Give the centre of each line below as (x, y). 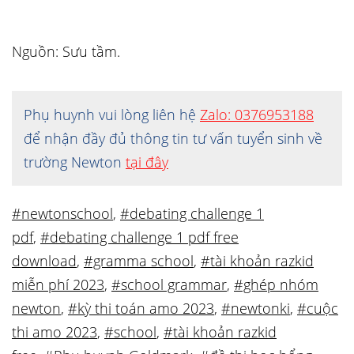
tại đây (147, 162)
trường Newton (75, 162)
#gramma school (139, 261)
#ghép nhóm (276, 284)
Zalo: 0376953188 (257, 115)
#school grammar (169, 284)
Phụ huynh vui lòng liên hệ (112, 115)
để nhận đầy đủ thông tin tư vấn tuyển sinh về (173, 138)
